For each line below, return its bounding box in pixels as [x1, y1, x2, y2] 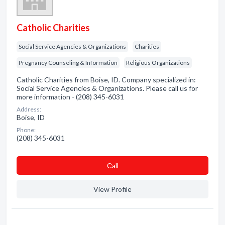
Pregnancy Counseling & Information [19, 59, 118, 66]
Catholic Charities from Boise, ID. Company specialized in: [17, 75, 196, 84]
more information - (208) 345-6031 [17, 92, 124, 101]
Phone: [17, 126, 36, 134]
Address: [17, 105, 41, 113]
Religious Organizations [126, 59, 190, 66]
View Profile [93, 185, 132, 193]
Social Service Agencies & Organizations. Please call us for [17, 84, 198, 92]
